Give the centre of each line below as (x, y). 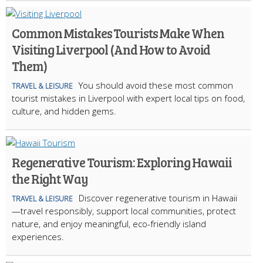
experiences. (38, 236)
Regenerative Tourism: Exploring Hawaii (122, 162)
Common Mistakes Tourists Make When (118, 33)
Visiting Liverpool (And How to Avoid (111, 49)
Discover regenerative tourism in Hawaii (158, 198)
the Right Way (50, 178)
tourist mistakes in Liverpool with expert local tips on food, (128, 98)
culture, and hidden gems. (64, 111)
